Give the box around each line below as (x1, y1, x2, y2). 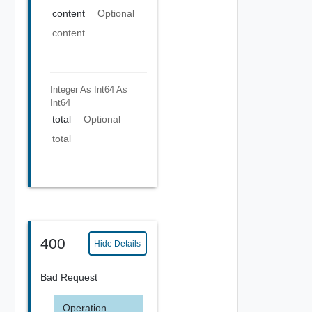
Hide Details (94, 238, 141, 249)
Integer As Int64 (49, 84, 114, 95)
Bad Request (40, 272, 97, 283)
